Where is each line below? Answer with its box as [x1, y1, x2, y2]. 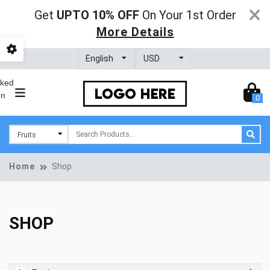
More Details [96, 25, 174, 39]
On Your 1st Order [142, 8, 236, 22]
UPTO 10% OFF [53, 8, 142, 22]
